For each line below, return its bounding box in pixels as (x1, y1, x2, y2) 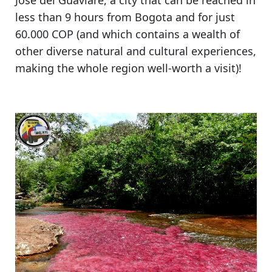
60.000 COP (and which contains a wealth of (15, 27, 240, 42)
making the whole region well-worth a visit (15, 61, 236, 76)
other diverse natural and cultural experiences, (15, 44, 256, 59)
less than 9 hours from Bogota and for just (15, 10, 235, 25)
